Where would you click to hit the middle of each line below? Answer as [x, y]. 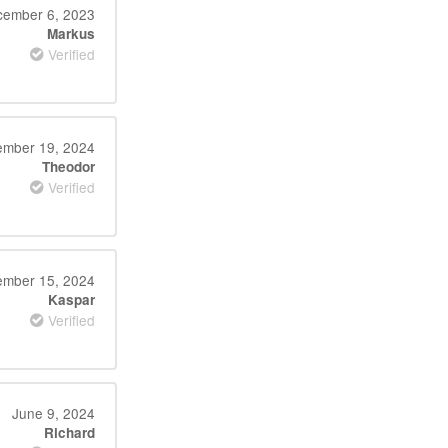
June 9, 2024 [53, 413]
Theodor [68, 166]
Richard [69, 432]
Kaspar [71, 299]
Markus [70, 33]
